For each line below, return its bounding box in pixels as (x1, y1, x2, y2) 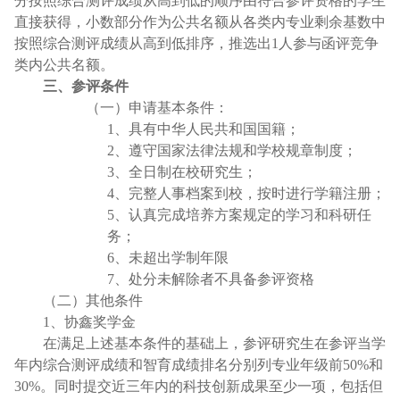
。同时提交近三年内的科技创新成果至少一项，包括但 (40, 378, 383, 394)
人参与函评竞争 (279, 35, 379, 51)
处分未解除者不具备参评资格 (129, 271, 314, 287)
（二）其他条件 (43, 292, 143, 308)
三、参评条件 (43, 78, 129, 94)
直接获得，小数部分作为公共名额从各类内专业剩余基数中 (14, 13, 386, 29)
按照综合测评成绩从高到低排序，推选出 (14, 35, 271, 51)
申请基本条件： (129, 99, 229, 115)
